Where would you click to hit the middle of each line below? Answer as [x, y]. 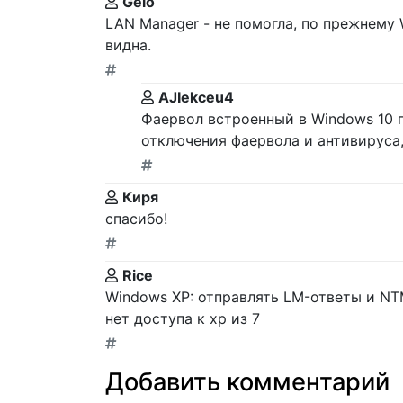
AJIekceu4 [196, 98]
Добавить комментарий [247, 382]
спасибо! [136, 219]
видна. [128, 45]
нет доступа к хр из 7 [183, 319]
